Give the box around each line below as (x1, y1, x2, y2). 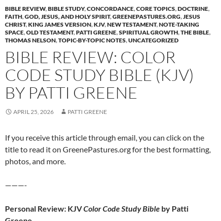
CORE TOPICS (136, 5, 175, 13)
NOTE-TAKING (159, 21, 199, 29)
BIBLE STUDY (48, 5, 84, 13)
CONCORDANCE (87, 5, 134, 13)
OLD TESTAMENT (26, 29, 74, 37)
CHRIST (5, 21, 26, 29)
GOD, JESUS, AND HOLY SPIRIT (25, 13, 110, 21)
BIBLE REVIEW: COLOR (5, 47, 176, 68)
